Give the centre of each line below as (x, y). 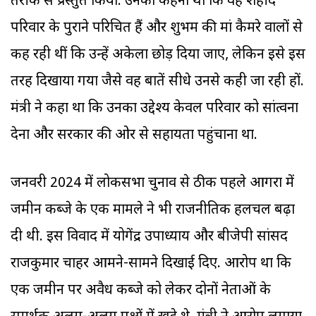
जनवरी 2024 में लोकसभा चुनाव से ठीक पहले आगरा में (152, 184)
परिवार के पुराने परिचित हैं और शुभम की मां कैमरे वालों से (157, 29)
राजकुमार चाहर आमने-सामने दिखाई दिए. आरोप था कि (151, 264)
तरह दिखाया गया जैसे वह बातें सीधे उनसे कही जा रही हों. (157, 82)
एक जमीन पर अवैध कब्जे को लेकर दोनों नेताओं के (141, 291)
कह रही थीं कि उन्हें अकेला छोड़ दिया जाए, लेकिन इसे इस (158, 55)
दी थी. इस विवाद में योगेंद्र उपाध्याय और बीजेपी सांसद (149, 237)
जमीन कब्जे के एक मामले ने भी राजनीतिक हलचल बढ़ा (153, 211)
